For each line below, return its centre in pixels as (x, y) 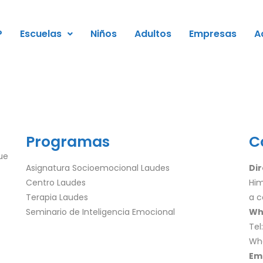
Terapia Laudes (57, 197)
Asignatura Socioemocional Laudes (97, 168)
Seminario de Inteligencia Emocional (100, 212)
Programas (68, 141)
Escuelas (41, 33)
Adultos (153, 33)
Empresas (213, 33)
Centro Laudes (55, 182)
